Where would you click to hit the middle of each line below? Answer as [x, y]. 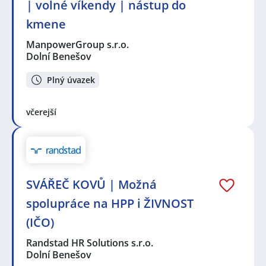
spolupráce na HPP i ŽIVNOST [110, 203]
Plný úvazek [71, 80]
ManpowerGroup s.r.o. [78, 45]
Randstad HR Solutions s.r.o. [90, 243]
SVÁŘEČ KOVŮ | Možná [91, 184]
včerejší [41, 112]
